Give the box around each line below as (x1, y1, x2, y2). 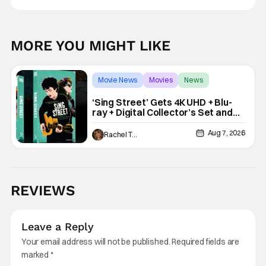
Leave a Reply (21, 220, 94, 233)
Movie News (97, 75, 138, 85)
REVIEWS (10, 182, 75, 199)
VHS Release (91, 116, 150, 129)
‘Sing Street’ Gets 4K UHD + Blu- (91, 96, 232, 109)
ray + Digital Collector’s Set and (91, 106, 233, 119)
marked (21, 249, 50, 261)
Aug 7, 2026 (207, 128, 246, 138)
